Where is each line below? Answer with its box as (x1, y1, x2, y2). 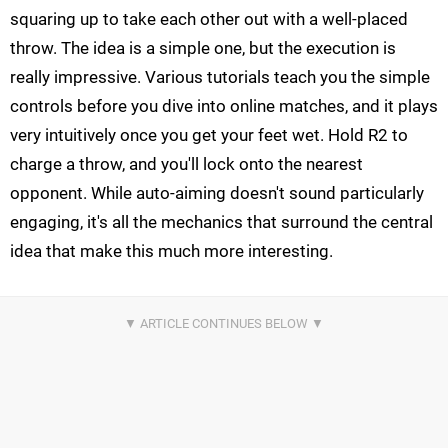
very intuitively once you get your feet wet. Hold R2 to (10, 125, 408, 146)
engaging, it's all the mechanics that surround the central (10, 212, 433, 233)
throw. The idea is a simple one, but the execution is (10, 38, 396, 59)
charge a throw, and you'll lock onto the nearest (10, 154, 363, 175)
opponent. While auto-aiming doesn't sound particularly (10, 183, 424, 204)
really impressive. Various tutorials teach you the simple (10, 67, 430, 88)
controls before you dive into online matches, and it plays (10, 96, 438, 117)
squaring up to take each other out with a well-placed (10, 9, 408, 30)
